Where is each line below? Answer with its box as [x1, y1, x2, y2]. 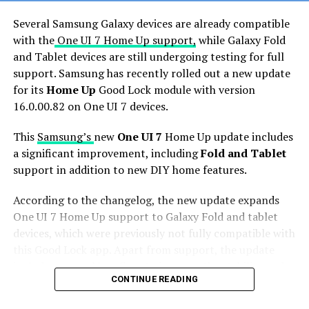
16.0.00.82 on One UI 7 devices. [12, 98, 168, 114]
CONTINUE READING [110, 273, 199, 284]
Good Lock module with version [95, 81, 255, 97]
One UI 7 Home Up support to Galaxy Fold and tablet [12, 208, 278, 224]
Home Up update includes [164, 128, 293, 144]
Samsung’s [37, 128, 94, 144]
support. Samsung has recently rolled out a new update [12, 65, 290, 81]
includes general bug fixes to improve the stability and [12, 258, 284, 274]
